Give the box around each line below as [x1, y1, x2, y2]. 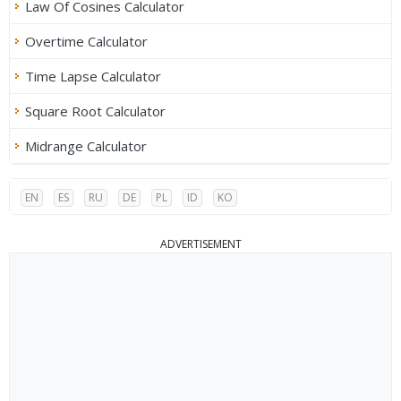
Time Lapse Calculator [25, 67, 161, 86]
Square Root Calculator [25, 102, 166, 121]
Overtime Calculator [25, 32, 148, 51]
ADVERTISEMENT [159, 236, 242, 252]
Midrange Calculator [25, 137, 147, 156]
